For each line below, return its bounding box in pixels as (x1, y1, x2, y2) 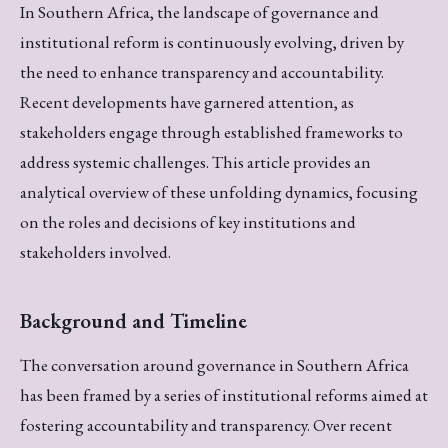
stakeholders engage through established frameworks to (20, 120, 403, 143)
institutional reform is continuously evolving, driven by (20, 30, 404, 53)
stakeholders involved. (20, 240, 171, 263)
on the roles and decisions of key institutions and (20, 210, 356, 233)
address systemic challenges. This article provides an (20, 150, 371, 173)
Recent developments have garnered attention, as (20, 90, 354, 113)
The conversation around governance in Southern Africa (20, 353, 409, 376)
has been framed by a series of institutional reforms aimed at (20, 383, 428, 406)
